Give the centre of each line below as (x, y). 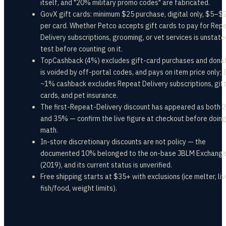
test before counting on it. (81, 49)
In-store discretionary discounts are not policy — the (123, 142)
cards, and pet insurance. (79, 95)
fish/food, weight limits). (79, 188)
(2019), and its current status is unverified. (106, 165)
